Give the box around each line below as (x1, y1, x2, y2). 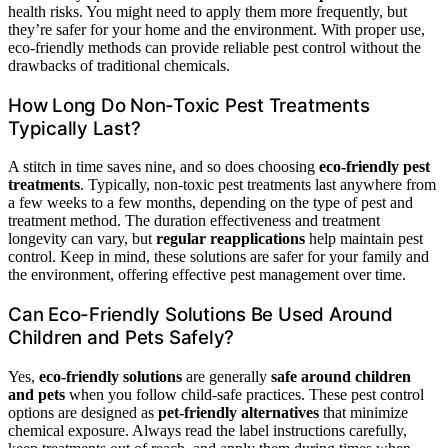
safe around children (271, 367, 411, 385)
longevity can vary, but (8, 230, 156, 248)
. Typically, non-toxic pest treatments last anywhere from (80, 176, 436, 194)
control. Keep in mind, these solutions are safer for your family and (8, 248, 429, 266)
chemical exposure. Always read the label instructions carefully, (8, 421, 407, 439)
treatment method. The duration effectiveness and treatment (8, 212, 380, 230)
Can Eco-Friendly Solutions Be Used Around (8, 302, 393, 326)
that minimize (319, 403, 408, 421)
